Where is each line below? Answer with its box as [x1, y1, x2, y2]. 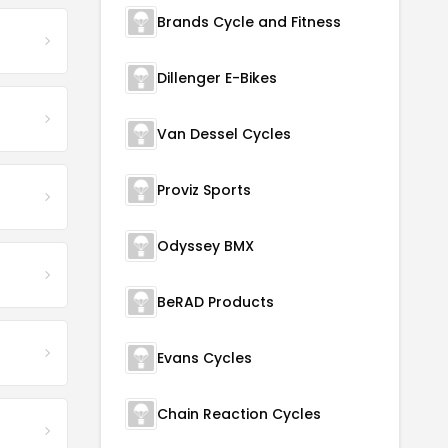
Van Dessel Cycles [157, 124, 291, 144]
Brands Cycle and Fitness [157, 12, 341, 32]
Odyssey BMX [157, 236, 254, 256]
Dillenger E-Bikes [157, 68, 277, 88]
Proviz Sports [157, 180, 251, 200]
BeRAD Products [157, 292, 274, 312]
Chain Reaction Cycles [157, 404, 321, 424]
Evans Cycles [157, 348, 252, 368]
